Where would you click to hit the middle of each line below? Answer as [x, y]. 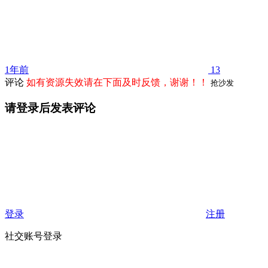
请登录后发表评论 [50, 108]
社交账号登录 [33, 236]
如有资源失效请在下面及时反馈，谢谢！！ [117, 83]
